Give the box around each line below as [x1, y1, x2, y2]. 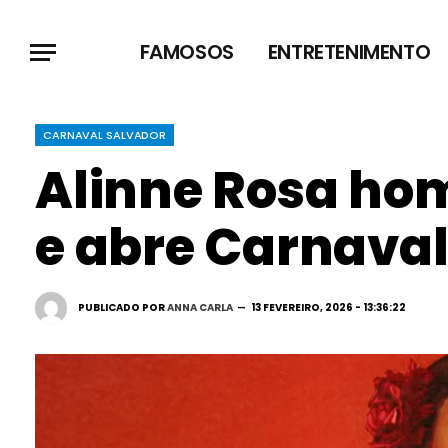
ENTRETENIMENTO [267, 38, 431, 66]
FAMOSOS [139, 38, 234, 66]
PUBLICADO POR [78, 299, 165, 315]
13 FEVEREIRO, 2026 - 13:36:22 [251, 299, 406, 315]
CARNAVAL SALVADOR [43, 127, 167, 143]
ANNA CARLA [167, 299, 233, 315]
